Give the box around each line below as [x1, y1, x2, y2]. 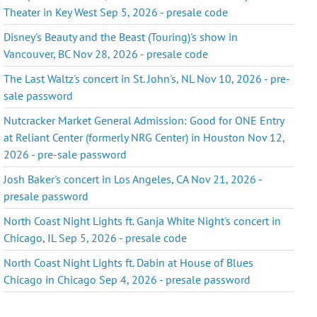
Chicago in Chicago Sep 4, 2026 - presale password [4, 272, 251, 287]
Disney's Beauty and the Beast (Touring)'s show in [4, 29, 238, 44]
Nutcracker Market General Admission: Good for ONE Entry [4, 113, 284, 127]
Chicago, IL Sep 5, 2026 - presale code [4, 230, 188, 245]
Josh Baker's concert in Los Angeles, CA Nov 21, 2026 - [4, 171, 263, 186]
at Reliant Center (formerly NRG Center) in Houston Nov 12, [4, 129, 285, 144]
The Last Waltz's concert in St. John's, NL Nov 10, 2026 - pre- [4, 71, 291, 86]
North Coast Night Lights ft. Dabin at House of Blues [4, 255, 254, 270]
